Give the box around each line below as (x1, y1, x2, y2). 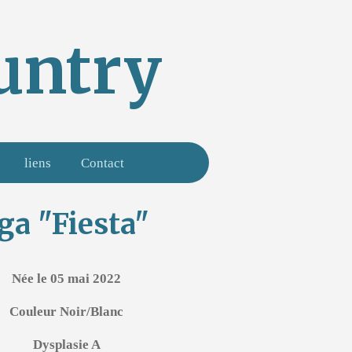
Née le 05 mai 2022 (12, 271, 121, 286)
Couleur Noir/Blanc (9, 304, 123, 319)
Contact (81, 155, 125, 170)
